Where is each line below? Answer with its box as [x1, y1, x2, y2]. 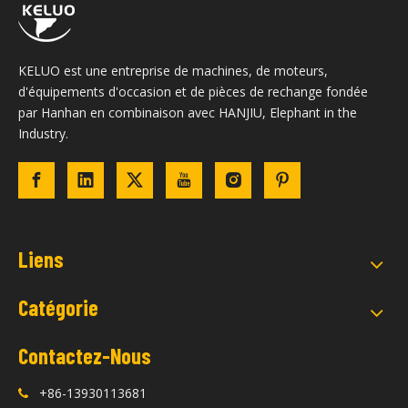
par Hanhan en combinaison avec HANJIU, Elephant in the [18, 104, 357, 122]
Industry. [18, 125, 68, 143]
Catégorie [18, 294, 98, 321]
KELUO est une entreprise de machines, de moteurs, [18, 62, 328, 80]
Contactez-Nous [18, 342, 151, 370]
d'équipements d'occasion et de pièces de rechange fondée [18, 83, 368, 101]
